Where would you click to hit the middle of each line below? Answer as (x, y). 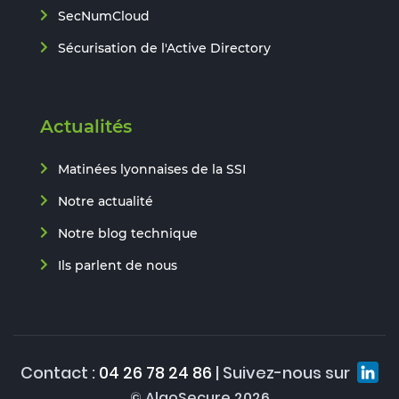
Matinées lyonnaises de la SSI (152, 169)
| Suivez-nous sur (283, 372)
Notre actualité (106, 201)
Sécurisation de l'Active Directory (164, 48)
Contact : (60, 372)
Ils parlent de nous (118, 265)
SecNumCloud (104, 16)
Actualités (86, 126)
